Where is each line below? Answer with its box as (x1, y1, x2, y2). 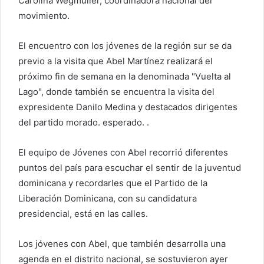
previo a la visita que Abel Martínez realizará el (18, 55, 213, 67)
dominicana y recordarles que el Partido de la (18, 177, 207, 189)
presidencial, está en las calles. (18, 208, 148, 220)
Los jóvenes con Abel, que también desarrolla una (18, 238, 226, 250)
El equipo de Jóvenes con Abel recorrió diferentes (18, 147, 228, 159)
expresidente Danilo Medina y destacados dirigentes (18, 101, 237, 113)
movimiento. (18, 10, 70, 22)
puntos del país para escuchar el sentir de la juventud (18, 162, 241, 174)
